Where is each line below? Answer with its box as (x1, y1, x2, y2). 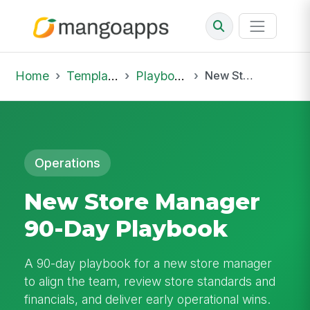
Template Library (66, 68, 108, 83)
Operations (35, 155, 101, 170)
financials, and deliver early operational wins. (24, 291, 271, 307)
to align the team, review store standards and (24, 273, 276, 289)
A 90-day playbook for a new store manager (24, 255, 273, 271)
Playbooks (135, 68, 174, 83)
